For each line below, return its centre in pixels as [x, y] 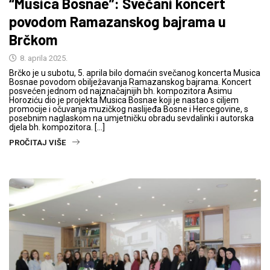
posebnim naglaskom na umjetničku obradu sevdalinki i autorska [131, 118]
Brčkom [33, 39]
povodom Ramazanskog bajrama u [118, 21]
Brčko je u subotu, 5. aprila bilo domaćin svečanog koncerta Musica [135, 73]
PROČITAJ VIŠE [37, 142]
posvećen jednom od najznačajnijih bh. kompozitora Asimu [121, 91]
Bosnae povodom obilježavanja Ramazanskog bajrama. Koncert [130, 82]
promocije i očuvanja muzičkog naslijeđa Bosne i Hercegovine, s [129, 109]
